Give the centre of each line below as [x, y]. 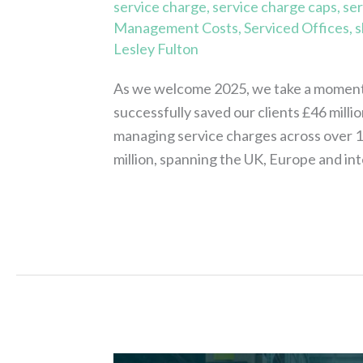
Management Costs [176, 28]
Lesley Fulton [156, 49]
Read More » [154, 204]
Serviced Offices [297, 28]
